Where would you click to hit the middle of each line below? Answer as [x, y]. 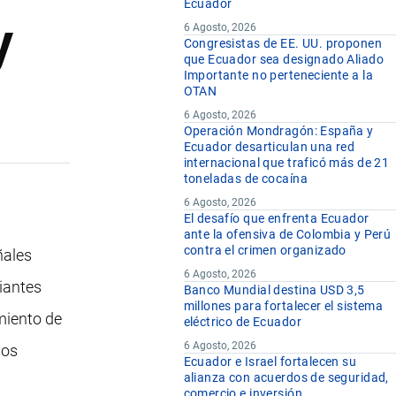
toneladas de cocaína [245, 179]
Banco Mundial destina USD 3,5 [274, 290]
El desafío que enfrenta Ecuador [276, 219]
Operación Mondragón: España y [278, 131]
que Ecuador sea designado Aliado [283, 60]
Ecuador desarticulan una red [269, 147]
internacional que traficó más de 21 [286, 163]
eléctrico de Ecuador [242, 322]
